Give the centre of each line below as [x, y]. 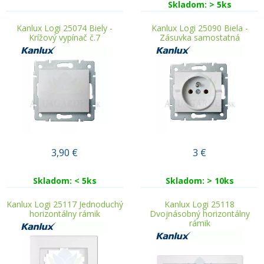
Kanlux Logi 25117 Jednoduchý [65, 204]
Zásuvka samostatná [199, 37]
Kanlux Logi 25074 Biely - [65, 28]
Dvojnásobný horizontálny [199, 214]
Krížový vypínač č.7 [65, 37]
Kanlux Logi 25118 [199, 204]
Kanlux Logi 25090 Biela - [199, 28]
